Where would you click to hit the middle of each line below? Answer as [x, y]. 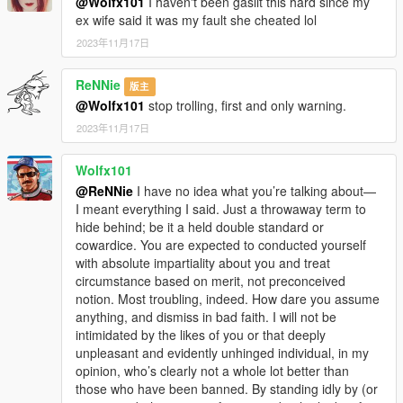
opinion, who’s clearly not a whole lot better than [212, 371]
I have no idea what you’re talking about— [255, 191]
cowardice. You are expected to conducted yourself [221, 245]
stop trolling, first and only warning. [246, 106]
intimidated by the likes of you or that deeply [201, 335]
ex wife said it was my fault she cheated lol [196, 20]
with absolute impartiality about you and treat [203, 263]
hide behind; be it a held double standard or [200, 227]
